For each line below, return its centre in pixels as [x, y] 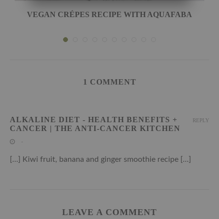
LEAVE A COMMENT [109, 212]
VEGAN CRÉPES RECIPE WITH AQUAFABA [109, 14]
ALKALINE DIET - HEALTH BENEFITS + [94, 119]
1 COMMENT [109, 82]
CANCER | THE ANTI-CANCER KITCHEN [95, 128]
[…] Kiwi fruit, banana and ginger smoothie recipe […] [100, 159]
